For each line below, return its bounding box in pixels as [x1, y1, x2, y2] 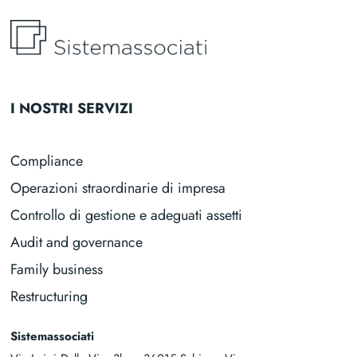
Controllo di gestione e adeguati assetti [10, 205, 243, 226]
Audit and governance [10, 232, 143, 253]
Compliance [10, 151, 84, 172]
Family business [10, 259, 104, 280]
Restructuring [10, 286, 88, 308]
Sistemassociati [10, 328, 95, 346]
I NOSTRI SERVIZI [10, 98, 134, 120]
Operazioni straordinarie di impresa [10, 178, 226, 199]
